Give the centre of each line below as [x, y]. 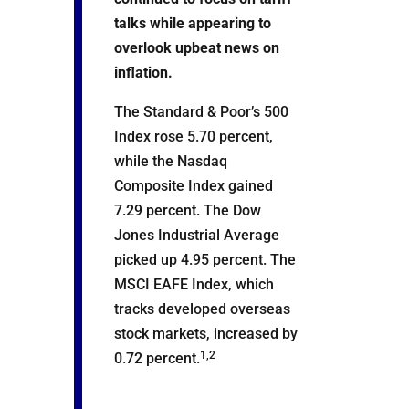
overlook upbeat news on [196, 48]
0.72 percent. [157, 358]
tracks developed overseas [202, 309]
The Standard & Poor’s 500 [201, 112]
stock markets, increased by [205, 334]
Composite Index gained [193, 186]
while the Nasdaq [170, 161]
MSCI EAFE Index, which [194, 284]
